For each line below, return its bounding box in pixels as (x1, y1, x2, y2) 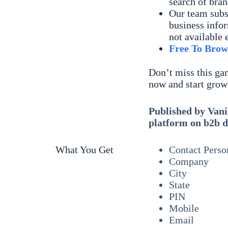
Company (168, 156, 209, 167)
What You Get (55, 144, 113, 156)
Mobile (168, 203, 199, 214)
